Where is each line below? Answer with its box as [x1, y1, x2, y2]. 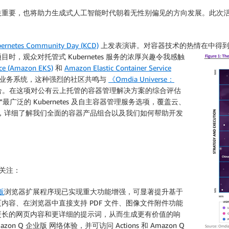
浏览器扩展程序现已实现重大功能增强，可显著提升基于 [4, 187, 183, 196]
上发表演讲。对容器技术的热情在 [99, 41, 208, 50]
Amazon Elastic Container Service [64, 63, 171, 72]
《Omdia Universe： [108, 75, 174, 83]
